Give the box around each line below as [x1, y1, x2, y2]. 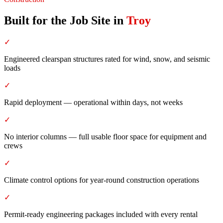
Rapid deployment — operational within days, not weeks [4, 98, 183, 107]
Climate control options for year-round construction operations [4, 175, 199, 184]
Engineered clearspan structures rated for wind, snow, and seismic [4, 54, 210, 63]
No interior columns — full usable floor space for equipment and [4, 132, 207, 141]
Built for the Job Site [4, 13, 111, 27]
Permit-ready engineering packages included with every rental [4, 210, 198, 219]
